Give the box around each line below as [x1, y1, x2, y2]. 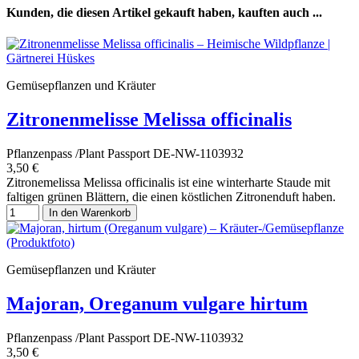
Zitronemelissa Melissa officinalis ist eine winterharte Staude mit [6, 175, 330, 189]
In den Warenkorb [49, 206, 131, 219]
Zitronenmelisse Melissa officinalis [6, 108, 292, 130]
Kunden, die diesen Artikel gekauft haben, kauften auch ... [6, 5, 322, 19]
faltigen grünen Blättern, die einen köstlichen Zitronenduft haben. [6, 189, 339, 204]
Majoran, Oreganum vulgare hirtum [6, 292, 308, 314]
